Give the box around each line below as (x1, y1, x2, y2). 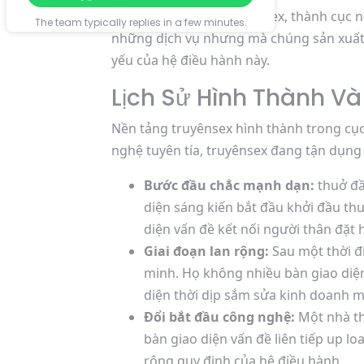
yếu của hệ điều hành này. (111, 51, 270, 69)
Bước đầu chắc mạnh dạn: (144, 176, 314, 194)
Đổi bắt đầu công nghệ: (144, 308, 295, 326)
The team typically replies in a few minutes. (34, 15, 247, 30)
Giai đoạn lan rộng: (144, 242, 269, 260)
